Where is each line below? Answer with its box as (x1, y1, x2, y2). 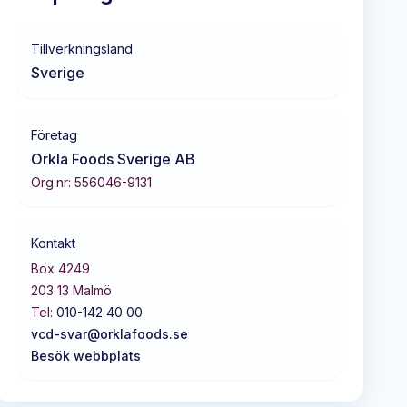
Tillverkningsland (31, 41, 133, 56)
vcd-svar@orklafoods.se (31, 326, 188, 342)
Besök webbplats (31, 348, 141, 363)
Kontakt (31, 235, 75, 251)
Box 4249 (31, 261, 90, 276)
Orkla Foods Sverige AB (31, 150, 195, 168)
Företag (31, 127, 77, 143)
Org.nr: (31, 174, 74, 190)
